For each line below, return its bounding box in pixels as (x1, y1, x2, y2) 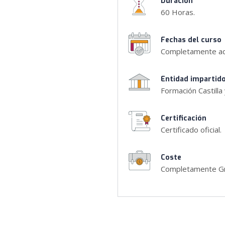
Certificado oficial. (161, 125, 221, 135)
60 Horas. (161, 7, 195, 18)
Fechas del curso (161, 35, 221, 45)
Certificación (161, 114, 206, 124)
